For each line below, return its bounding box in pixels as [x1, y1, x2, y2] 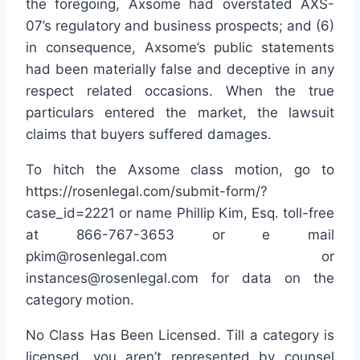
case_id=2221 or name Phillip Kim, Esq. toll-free [26, 205, 334, 222]
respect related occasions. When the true [26, 83, 334, 100]
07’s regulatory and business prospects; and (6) [26, 18, 334, 35]
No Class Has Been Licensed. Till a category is [26, 327, 334, 344]
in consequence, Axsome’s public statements [26, 39, 334, 56]
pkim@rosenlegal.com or [26, 248, 334, 265]
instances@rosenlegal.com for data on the [26, 270, 334, 287]
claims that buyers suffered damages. [26, 126, 272, 143]
